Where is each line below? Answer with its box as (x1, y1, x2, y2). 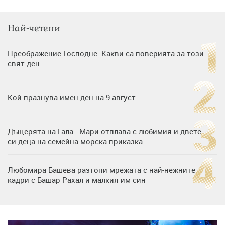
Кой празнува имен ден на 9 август (8, 92, 136, 102)
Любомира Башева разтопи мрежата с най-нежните (8, 164, 195, 175)
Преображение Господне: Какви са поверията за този (8, 48, 204, 58)
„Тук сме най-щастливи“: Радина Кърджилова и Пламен (8, 203, 208, 213)
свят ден (8, 58, 40, 68)
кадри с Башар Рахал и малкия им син (8, 174, 146, 185)
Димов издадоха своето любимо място (8, 213, 151, 223)
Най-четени (8, 22, 60, 34)
